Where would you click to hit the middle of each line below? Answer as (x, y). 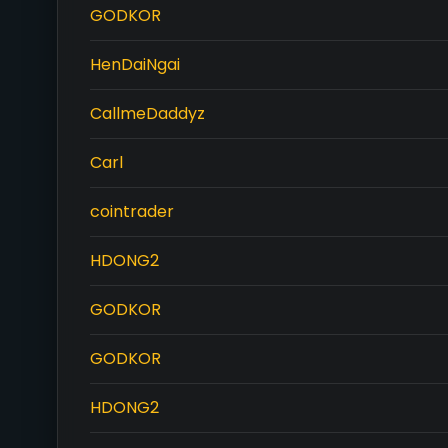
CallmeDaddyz (147, 113)
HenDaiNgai (135, 64)
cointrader (132, 211)
